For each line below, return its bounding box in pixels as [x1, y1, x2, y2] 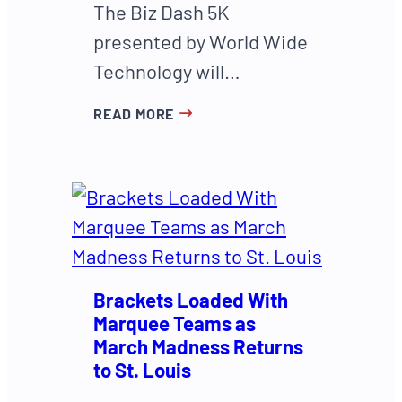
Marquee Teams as [93, 310, 256, 335]
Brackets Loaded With [93, 287, 288, 311]
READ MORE [93, 105, 175, 123]
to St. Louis [93, 357, 191, 381]
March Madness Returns [93, 334, 303, 358]
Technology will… [93, 59, 240, 83]
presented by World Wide [93, 30, 308, 54]
